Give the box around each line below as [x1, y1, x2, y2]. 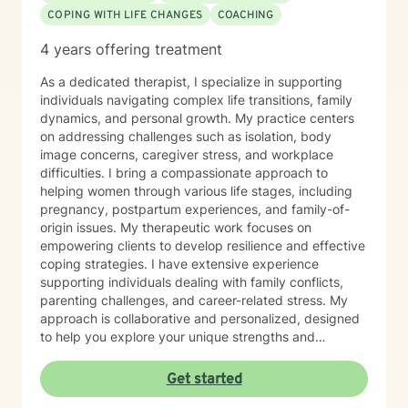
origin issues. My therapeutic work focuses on [40, 219, 120, 235]
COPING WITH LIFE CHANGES [47, 8, 203, 23]
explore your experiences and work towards [40, 383, 302, 399]
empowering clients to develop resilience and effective [40, 238, 365, 253]
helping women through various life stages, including [40, 183, 352, 199]
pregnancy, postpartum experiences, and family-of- [40, 201, 350, 217]
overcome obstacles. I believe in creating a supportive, [40, 347, 168, 362]
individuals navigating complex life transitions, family [40, 92, 352, 107]
